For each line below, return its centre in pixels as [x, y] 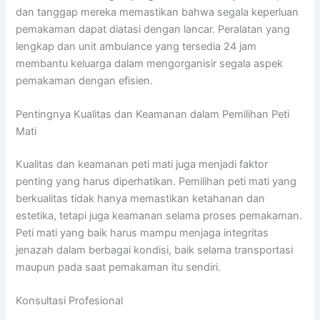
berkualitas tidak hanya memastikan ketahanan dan [141, 198]
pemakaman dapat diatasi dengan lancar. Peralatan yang [153, 29]
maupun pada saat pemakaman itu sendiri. [119, 267]
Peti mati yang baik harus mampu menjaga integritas [142, 232]
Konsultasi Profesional [70, 301]
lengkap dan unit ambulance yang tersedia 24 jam [136, 46]
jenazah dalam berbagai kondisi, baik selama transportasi [155, 250]
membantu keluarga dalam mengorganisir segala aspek [150, 63]
